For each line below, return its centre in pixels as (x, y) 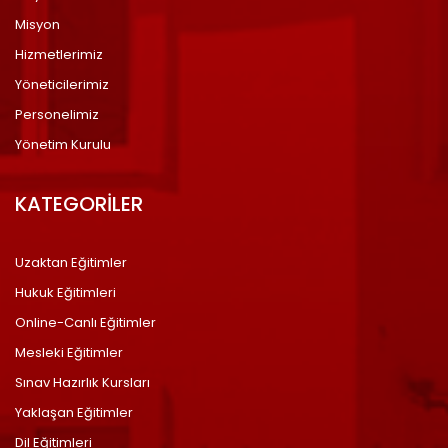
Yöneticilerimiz (62, 84)
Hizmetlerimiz (59, 54)
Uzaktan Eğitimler (71, 262)
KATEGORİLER (79, 204)
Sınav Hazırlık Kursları (82, 382)
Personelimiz (57, 114)
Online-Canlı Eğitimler (85, 322)
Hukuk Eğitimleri (65, 292)
